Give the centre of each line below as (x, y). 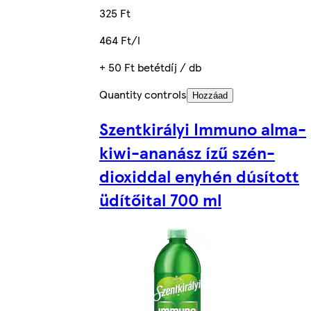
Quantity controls (143, 94)
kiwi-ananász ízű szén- (187, 152)
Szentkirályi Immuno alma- (203, 129)
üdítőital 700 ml (160, 200)
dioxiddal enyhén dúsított (199, 176)
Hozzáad (210, 96)
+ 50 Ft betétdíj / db (150, 67)
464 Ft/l (120, 40)
